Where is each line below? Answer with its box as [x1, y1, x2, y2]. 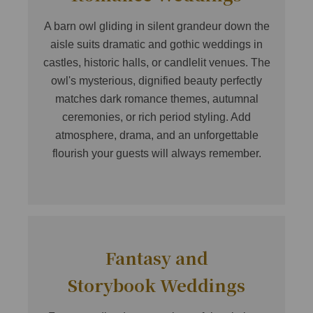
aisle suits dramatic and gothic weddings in [50, 38, 263, 51]
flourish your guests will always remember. [52, 147, 261, 160]
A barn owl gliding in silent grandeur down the [43, 20, 270, 33]
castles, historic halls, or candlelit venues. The [43, 57, 270, 69]
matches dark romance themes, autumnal [54, 93, 259, 105]
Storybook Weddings [68, 272, 245, 298]
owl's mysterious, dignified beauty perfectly [51, 75, 262, 87]
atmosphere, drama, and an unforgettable [54, 129, 259, 142]
